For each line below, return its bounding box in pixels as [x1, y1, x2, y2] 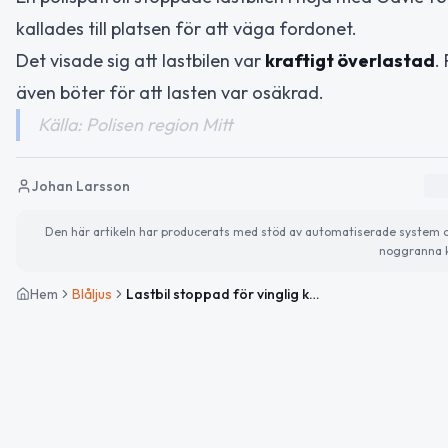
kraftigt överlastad [265, 48, 435, 72]
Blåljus [72, 284, 112, 303]
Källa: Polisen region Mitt [38, 112, 233, 136]
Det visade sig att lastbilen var [16, 48, 265, 72]
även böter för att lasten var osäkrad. [16, 80, 324, 104]
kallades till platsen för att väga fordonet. [16, 16, 357, 40]
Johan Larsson [32, 176, 130, 195]
